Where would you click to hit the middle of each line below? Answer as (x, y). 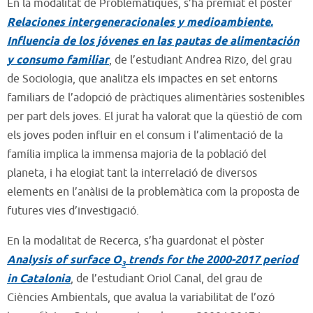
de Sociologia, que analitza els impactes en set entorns (142, 79)
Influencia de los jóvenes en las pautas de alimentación (153, 41)
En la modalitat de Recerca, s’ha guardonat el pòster (136, 241)
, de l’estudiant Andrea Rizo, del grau (201, 60)
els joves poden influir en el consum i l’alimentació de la (145, 135)
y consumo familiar (58, 60)
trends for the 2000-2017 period (212, 260)
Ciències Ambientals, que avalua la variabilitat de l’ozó (141, 297)
